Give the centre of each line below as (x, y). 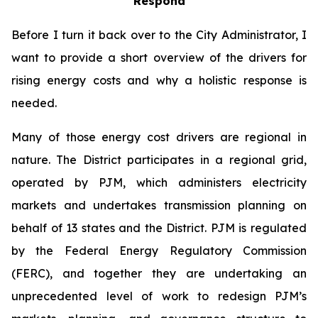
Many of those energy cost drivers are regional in (159, 137)
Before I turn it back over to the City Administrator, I (159, 35)
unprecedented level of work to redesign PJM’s (159, 296)
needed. (34, 103)
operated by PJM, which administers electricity (159, 182)
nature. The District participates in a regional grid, (159, 160)
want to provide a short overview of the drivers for (159, 57)
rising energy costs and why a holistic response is (159, 80)
